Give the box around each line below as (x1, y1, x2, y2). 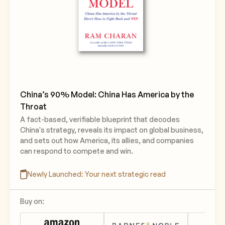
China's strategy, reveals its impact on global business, (20, 126, 203, 134)
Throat (20, 101, 47, 111)
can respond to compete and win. (20, 147, 133, 155)
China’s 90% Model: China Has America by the (20, 89, 194, 99)
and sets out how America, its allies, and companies (20, 136, 194, 145)
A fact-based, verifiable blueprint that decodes (20, 115, 180, 124)
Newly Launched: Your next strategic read (27, 170, 166, 178)
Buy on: (20, 197, 44, 205)
